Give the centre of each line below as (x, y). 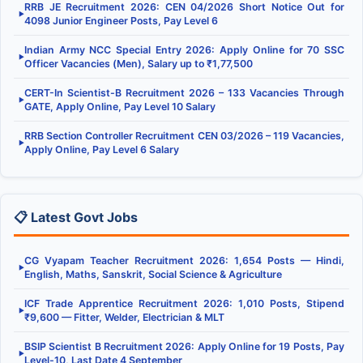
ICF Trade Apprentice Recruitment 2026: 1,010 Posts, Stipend (184, 303)
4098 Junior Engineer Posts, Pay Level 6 (121, 20)
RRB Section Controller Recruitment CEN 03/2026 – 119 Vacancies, (184, 135)
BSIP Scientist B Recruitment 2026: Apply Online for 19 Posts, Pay (184, 346)
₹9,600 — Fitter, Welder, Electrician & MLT (124, 317)
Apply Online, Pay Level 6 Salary (102, 149)
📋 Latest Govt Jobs (76, 217)
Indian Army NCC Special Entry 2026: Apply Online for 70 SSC (184, 49)
